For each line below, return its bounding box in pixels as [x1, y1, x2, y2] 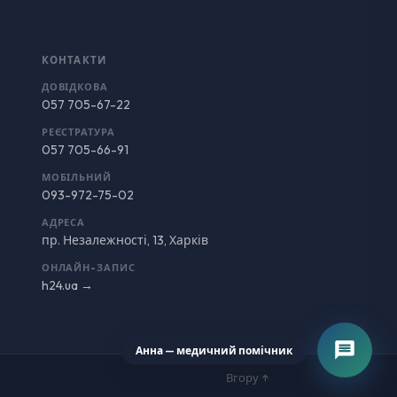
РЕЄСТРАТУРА [41, 126, 115, 138]
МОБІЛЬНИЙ [41, 171, 112, 183]
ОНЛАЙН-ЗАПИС [41, 261, 136, 274]
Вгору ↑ [226, 370, 269, 385]
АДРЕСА [41, 216, 86, 229]
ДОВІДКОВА [41, 81, 108, 93]
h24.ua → [41, 277, 93, 293]
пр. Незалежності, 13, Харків [41, 232, 208, 248]
